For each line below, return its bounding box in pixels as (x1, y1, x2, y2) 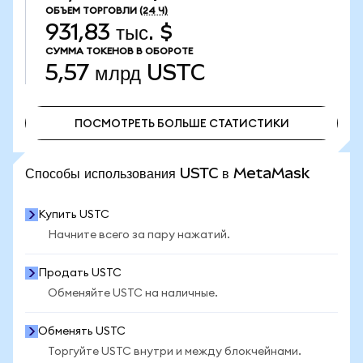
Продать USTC (38, 267, 122, 279)
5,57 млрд (45, 60, 141, 85)
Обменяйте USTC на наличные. (48, 288, 218, 299)
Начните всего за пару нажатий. (48, 229, 230, 241)
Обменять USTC (38, 326, 126, 337)
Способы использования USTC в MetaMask (25, 164, 310, 181)
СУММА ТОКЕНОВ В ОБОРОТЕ (45, 46, 193, 56)
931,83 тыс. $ (45, 19, 173, 45)
